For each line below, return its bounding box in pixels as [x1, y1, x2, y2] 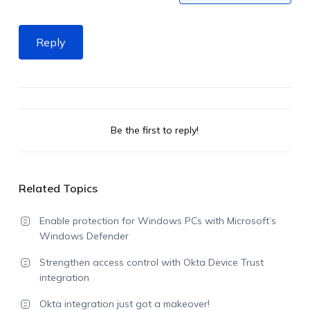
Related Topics [18, 181, 98, 195]
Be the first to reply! [111, 124, 199, 136]
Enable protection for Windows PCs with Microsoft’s [39, 215, 276, 227]
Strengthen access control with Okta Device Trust [39, 256, 264, 268]
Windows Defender [39, 230, 129, 242]
